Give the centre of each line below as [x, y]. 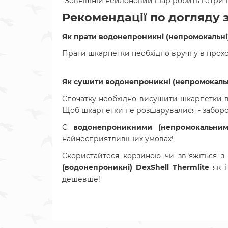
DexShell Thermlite [173, 167]
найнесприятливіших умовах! [118, 139]
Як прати [80, 37]
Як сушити [84, 82]
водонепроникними [116, 127]
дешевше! [81, 179]
